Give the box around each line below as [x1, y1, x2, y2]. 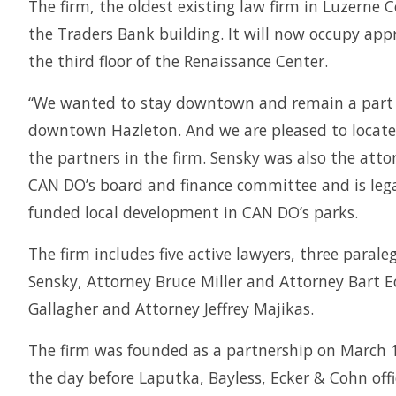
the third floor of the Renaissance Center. [28, 50, 328, 72]
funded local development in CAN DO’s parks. [28, 202, 358, 223]
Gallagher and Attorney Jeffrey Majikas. [28, 298, 314, 319]
